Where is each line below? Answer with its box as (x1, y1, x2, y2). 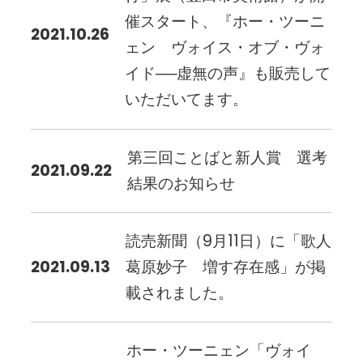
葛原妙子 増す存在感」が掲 (126, 255, 327, 278)
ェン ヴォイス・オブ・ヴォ (125, 36, 326, 59)
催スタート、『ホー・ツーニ (125, 11, 326, 33)
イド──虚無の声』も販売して (125, 62, 331, 85)
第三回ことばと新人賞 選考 (127, 146, 328, 169)
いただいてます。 (125, 88, 249, 111)
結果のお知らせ (127, 172, 236, 194)
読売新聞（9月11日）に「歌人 (126, 229, 332, 252)
